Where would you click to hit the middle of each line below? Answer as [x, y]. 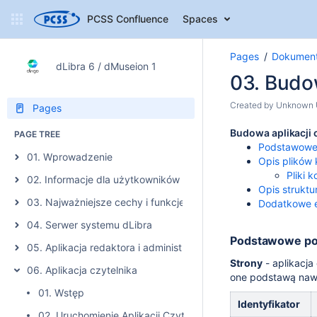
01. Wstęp [61, 293]
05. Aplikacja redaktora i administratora [118, 247]
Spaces [200, 19]
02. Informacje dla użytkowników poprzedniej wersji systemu [168, 179]
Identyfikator [269, 304]
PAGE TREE [37, 134]
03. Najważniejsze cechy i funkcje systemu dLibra [143, 202]
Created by [253, 105]
